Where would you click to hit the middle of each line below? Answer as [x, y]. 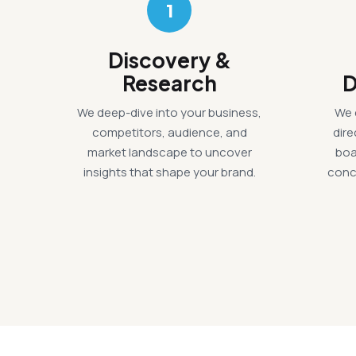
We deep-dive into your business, [169, 112]
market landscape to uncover [169, 152]
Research [169, 83]
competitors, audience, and [169, 132]
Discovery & [169, 60]
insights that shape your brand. [169, 172]
